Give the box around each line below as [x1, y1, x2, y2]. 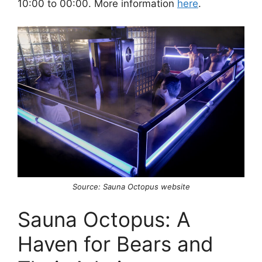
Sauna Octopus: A [18, 207, 191, 232]
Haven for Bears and [18, 232, 213, 257]
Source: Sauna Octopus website [72, 181, 190, 191]
